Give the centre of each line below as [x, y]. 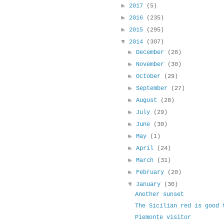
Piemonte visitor [163, 218]
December [152, 53]
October [150, 77]
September [154, 89]
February [152, 173]
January [150, 185]
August [148, 101]
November [152, 65]
